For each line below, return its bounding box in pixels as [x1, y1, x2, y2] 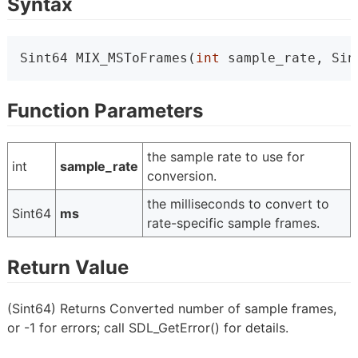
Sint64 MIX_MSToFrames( [19, 50, 196, 66]
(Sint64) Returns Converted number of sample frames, [6, 300, 336, 316]
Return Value [6, 255, 129, 279]
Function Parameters [6, 98, 203, 122]
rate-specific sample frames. [146, 214, 320, 231]
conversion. [146, 167, 217, 184]
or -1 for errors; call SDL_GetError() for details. [6, 319, 288, 336]
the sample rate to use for [146, 148, 304, 165]
